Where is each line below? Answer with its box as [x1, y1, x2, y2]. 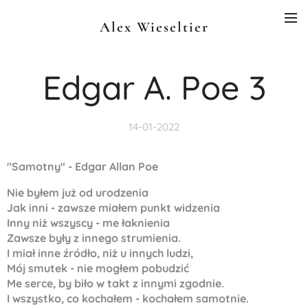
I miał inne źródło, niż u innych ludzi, [7, 246, 193, 260]
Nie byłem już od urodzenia [7, 186, 148, 199]
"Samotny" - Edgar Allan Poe [7, 159, 158, 173]
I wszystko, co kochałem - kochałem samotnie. [7, 291, 249, 305]
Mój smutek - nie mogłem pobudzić [7, 261, 189, 275]
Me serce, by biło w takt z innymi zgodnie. [7, 276, 224, 290]
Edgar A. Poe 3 [42, 67, 266, 108]
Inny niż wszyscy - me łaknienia [7, 216, 170, 230]
